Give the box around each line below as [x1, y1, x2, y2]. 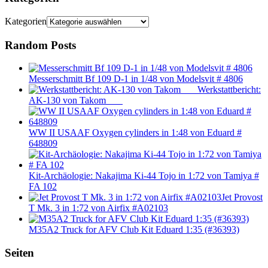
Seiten [5, 246, 34, 260]
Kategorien [5, 16, 47, 26]
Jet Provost [221, 192, 263, 203]
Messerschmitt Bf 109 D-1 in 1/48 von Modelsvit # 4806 [29, 74, 243, 84]
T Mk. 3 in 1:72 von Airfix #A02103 [29, 203, 168, 214]
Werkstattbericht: [197, 84, 261, 95]
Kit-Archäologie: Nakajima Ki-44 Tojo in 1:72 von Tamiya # [29, 170, 259, 181]
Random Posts [5, 38, 76, 51]
